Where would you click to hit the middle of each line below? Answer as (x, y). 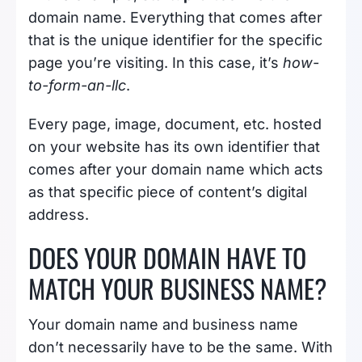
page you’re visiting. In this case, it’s (156, 63)
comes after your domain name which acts (176, 169)
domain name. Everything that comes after (175, 17)
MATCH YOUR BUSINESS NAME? (177, 288)
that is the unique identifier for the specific (175, 40)
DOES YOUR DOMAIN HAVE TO (167, 257)
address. (59, 215)
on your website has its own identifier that (174, 147)
